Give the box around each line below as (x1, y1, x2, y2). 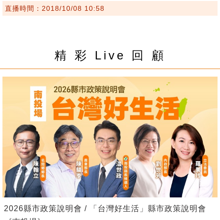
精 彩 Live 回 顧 (54, 48, 166, 62)
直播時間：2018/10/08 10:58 (5, 4, 105, 12)
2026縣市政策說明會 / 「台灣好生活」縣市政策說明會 (4, 204, 206, 213)
